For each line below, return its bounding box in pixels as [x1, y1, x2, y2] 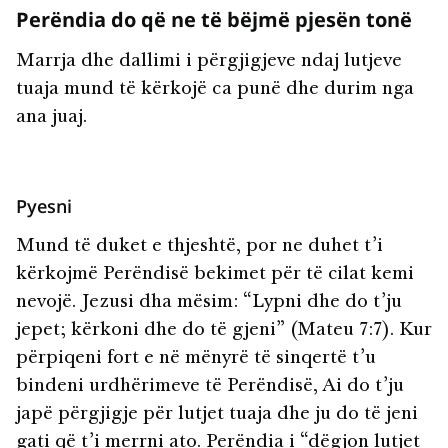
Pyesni [16, 194, 72, 219]
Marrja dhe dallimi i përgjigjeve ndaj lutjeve [16, 53, 402, 72]
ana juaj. [16, 109, 87, 128]
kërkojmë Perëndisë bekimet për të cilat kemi [16, 266, 414, 285]
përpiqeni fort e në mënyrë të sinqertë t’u [16, 350, 376, 369]
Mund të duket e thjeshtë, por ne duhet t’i [16, 238, 383, 257]
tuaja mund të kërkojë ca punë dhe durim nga [16, 81, 414, 100]
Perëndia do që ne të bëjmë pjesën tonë [16, 6, 412, 34]
